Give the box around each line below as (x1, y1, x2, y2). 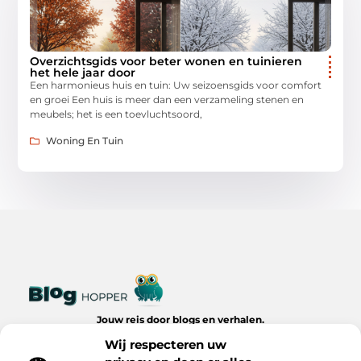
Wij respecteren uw (105, 336, 226, 352)
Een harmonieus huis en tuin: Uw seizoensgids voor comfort (30, 79, 322, 92)
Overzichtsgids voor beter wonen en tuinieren (30, 54, 303, 69)
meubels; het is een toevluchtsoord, (30, 108, 203, 121)
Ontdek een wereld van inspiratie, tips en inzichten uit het (42, 328, 319, 341)
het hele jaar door (30, 65, 136, 81)
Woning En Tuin (46, 134, 124, 147)
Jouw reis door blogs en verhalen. (97, 313, 264, 326)
